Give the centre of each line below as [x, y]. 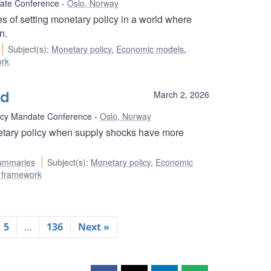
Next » [93, 227]
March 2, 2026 [181, 95]
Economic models [150, 49]
